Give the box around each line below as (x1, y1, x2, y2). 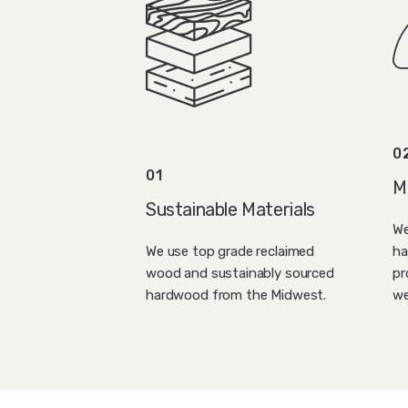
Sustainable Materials (146, 199, 315, 221)
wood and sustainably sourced (146, 265, 334, 282)
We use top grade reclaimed (146, 243, 315, 260)
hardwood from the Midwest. (146, 287, 327, 304)
